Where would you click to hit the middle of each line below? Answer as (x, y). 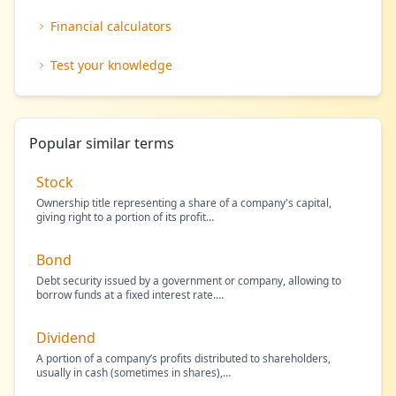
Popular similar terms (102, 143)
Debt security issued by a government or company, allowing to (189, 281)
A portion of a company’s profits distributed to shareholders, (183, 358)
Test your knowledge (111, 65)
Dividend (66, 338)
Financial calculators (111, 26)
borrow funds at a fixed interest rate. (126, 295)
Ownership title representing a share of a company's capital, (184, 203)
